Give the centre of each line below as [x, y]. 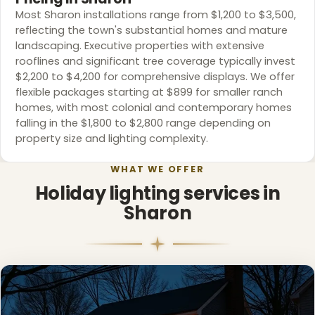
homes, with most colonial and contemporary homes [153, 107]
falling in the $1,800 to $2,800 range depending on [143, 123]
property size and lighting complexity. [111, 138]
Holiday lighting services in [157, 193]
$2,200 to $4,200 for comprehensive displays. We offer [155, 76]
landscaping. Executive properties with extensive [140, 45]
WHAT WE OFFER [157, 169]
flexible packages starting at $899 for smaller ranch [149, 92]
